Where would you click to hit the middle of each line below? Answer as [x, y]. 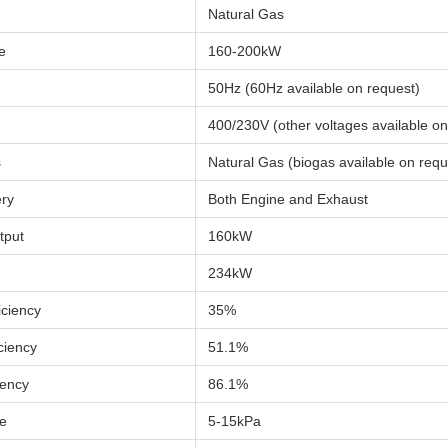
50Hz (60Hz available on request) [314, 88]
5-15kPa [234, 421]
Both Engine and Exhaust [288, 199]
